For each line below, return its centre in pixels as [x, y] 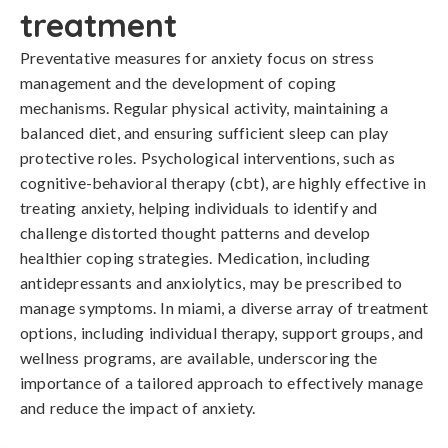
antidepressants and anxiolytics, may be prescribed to [211, 282]
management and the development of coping [178, 82]
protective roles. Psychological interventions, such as [207, 157]
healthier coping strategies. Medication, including [195, 257]
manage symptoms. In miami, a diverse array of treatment [224, 307]
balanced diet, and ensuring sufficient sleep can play [204, 132]
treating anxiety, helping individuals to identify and [199, 207]
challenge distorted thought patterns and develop [195, 232]
